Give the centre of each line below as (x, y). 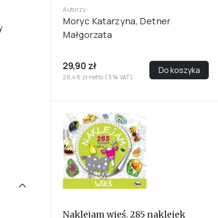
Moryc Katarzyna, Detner (117, 21)
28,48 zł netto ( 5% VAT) (98, 77)
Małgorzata (87, 34)
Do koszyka (179, 70)
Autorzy (74, 9)
